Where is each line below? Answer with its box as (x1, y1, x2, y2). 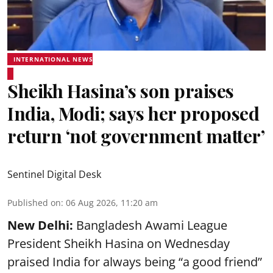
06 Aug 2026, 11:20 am (66, 197, 158, 208)
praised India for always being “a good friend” (7, 253, 262, 270)
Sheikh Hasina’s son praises (7, 79, 234, 103)
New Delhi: (7, 217, 73, 233)
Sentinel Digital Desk (7, 168, 101, 181)
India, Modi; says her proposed (7, 101, 259, 126)
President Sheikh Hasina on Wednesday (7, 235, 230, 252)
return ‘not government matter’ (7, 124, 264, 148)
